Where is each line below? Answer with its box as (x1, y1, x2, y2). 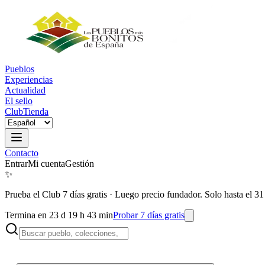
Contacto (5, 148, 38, 158)
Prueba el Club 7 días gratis (5, 189, 107, 199)
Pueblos (5, 64, 34, 74)
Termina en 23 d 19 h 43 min (5, 210, 113, 220)
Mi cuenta (28, 159, 65, 169)
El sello (5, 96, 33, 106)
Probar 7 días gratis (113, 210, 185, 220)
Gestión (65, 159, 94, 169)
